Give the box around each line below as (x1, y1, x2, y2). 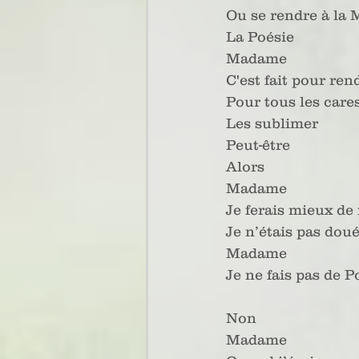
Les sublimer (226, 115, 318, 131)
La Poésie (226, 29, 294, 45)
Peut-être (226, 137, 290, 153)
